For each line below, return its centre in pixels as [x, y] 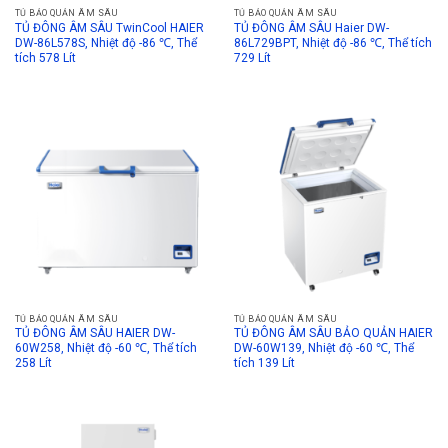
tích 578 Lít [45, 57]
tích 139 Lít [264, 363]
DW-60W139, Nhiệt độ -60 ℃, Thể [323, 348]
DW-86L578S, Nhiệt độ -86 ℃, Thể [105, 42]
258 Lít [33, 363]
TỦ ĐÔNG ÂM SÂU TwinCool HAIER [109, 27]
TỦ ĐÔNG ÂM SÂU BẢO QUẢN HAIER [333, 333]
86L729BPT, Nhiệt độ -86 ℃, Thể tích [332, 42]
